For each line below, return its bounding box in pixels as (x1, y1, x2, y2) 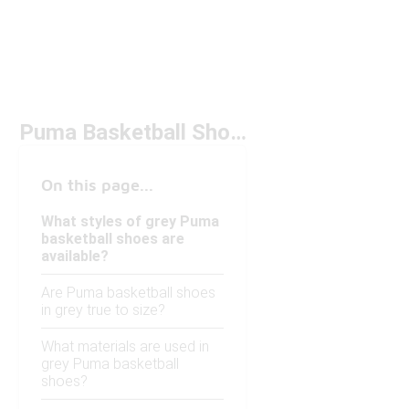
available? (41, 247, 109, 266)
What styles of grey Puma (41, 213, 219, 231)
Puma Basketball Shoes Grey (230, 120, 246, 146)
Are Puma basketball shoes (41, 284, 215, 302)
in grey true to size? (41, 301, 165, 320)
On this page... (41, 175, 153, 195)
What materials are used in (41, 338, 209, 356)
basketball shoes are (41, 230, 184, 248)
